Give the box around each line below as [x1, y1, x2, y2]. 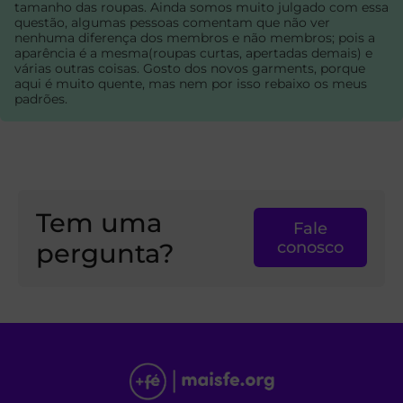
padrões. [14, 91, 67, 108]
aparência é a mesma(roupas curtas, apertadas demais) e [14, 45, 372, 62]
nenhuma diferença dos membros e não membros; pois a [14, 30, 375, 47]
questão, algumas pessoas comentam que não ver [14, 14, 330, 31]
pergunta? [36, 237, 175, 270]
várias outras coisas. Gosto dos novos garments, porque [14, 60, 365, 77]
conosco [277, 237, 345, 257]
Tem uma [36, 207, 162, 239]
